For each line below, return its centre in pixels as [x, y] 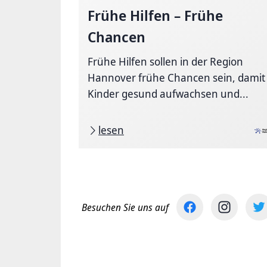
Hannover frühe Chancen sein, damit [176, 77]
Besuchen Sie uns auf [125, 207]
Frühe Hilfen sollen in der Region [165, 61]
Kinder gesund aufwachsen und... [168, 94]
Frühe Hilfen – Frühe [155, 15]
